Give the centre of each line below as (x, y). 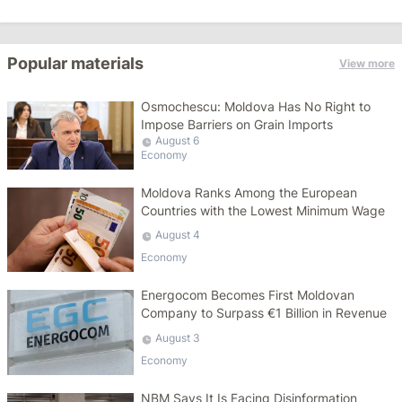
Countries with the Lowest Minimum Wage (263, 210)
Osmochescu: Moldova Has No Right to (256, 106)
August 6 (178, 140)
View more (367, 63)
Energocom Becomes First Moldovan (248, 295)
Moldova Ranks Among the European (249, 192)
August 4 (178, 235)
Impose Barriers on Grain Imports (237, 124)
